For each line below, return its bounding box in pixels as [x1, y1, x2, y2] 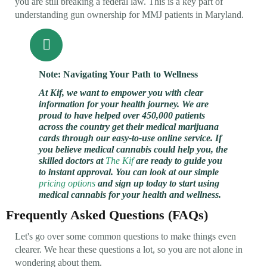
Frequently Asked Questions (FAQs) [6, 207, 208, 222]
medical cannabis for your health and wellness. [39, 189, 221, 200]
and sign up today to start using [95, 178, 219, 188]
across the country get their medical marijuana [39, 121, 219, 132]
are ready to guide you [133, 155, 222, 166]
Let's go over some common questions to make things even [15, 231, 236, 241]
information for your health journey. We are [39, 98, 209, 109]
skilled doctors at [39, 155, 105, 166]
